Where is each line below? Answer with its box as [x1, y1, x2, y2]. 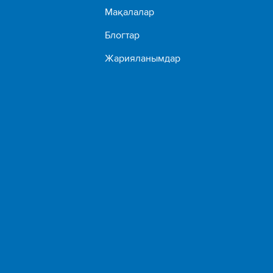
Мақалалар [105, 4, 155, 19]
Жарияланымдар [105, 51, 181, 65]
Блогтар [105, 27, 140, 42]
